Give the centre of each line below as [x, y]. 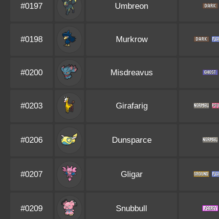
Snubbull [131, 208]
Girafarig [131, 106]
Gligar [131, 174]
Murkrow [131, 39]
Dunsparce [131, 140]
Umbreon [131, 6]
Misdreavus [131, 73]
